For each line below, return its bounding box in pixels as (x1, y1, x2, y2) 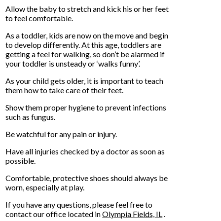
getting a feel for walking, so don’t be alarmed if (5, 49, 165, 59)
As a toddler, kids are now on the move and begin (5, 31, 169, 40)
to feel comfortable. (5, 13, 74, 23)
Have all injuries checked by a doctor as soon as (5, 147, 165, 156)
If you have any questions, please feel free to (5, 200, 153, 210)
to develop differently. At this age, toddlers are (5, 40, 162, 50)
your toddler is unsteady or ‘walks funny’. (5, 59, 142, 69)
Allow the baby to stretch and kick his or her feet (5, 4, 169, 14)
